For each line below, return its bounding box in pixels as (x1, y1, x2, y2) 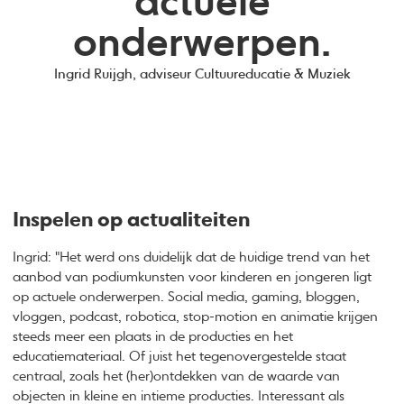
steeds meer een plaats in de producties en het (13, 330, 294, 344)
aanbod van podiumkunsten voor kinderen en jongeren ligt (13, 271, 372, 285)
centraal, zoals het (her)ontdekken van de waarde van (13, 370, 341, 384)
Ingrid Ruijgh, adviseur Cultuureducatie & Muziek (53, 68, 351, 82)
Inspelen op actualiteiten (13, 211, 251, 232)
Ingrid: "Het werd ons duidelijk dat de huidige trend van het (13, 251, 371, 265)
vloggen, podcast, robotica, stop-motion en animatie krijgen (13, 310, 379, 325)
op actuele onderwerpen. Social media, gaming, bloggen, (13, 290, 361, 305)
